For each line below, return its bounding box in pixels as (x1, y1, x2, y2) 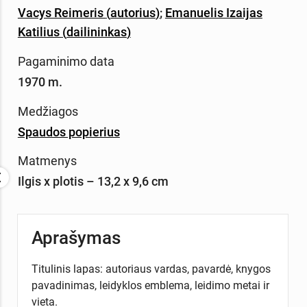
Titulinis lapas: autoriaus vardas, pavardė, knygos (31, 262, 271, 275)
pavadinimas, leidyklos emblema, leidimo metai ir (31, 278, 269, 292)
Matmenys (17, 153, 77, 169)
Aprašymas (31, 227, 121, 248)
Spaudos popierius (17, 124, 120, 139)
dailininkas (66, 24, 127, 39)
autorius (110, 5, 156, 20)
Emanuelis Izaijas (164, 5, 262, 20)
